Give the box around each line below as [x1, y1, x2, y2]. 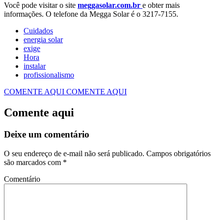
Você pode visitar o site [4, 1, 78, 10]
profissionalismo [24, 71, 74, 80]
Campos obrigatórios [144, 149, 211, 158]
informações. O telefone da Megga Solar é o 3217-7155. [4, 10, 178, 19]
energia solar [24, 35, 63, 44]
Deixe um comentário [4, 129, 89, 139]
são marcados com [4, 158, 63, 166]
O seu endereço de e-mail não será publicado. [4, 149, 144, 158]
